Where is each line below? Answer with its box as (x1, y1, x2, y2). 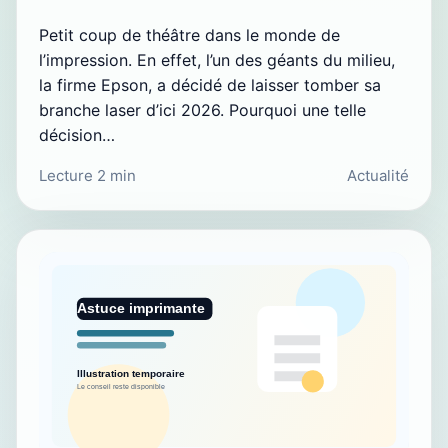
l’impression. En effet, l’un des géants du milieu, (39, 50, 395, 71)
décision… (39, 125, 115, 146)
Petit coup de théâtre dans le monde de (39, 25, 340, 46)
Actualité (347, 166, 409, 186)
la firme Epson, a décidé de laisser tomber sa (39, 75, 381, 96)
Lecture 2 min (39, 166, 136, 186)
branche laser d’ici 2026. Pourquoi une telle (39, 100, 366, 121)
